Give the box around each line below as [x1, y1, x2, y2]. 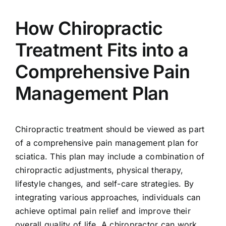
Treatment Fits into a [15, 39, 189, 62]
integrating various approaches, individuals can [15, 192, 201, 203]
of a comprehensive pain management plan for [15, 138, 199, 148]
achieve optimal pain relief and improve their [15, 206, 191, 216]
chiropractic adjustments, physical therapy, [15, 165, 184, 176]
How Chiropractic [15, 17, 163, 40]
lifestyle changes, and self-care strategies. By [15, 179, 194, 189]
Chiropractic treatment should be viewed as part [15, 124, 205, 135]
